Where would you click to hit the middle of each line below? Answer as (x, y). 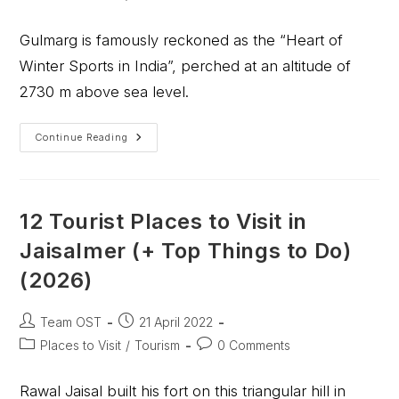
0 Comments (254, 345)
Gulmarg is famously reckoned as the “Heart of (182, 40)
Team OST (71, 322)
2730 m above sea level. (105, 92)
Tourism (158, 345)
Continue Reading (82, 137)
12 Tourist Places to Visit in (163, 221)
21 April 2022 (176, 322)
